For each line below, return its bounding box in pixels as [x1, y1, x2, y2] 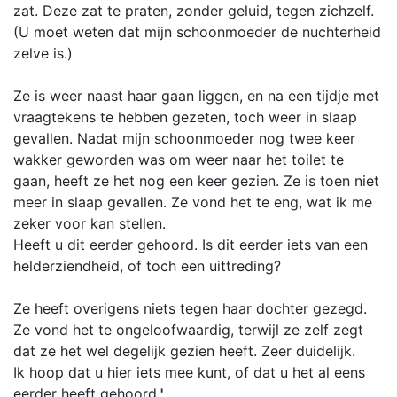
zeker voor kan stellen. [13, 214, 166, 232]
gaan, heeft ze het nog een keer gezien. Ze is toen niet [13, 172, 379, 190]
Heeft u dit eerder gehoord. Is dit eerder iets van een [13, 236, 368, 253]
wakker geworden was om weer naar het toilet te [13, 151, 344, 168]
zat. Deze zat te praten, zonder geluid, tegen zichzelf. [13, 2, 374, 19]
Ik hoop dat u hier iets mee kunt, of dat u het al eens [13, 363, 365, 381]
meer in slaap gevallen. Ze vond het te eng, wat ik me [13, 193, 372, 211]
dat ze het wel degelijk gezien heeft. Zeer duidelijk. [13, 342, 355, 360]
